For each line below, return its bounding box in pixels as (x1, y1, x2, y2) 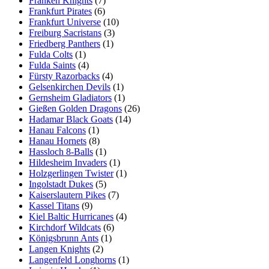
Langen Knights (29, 243, 90, 254)
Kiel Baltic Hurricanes (29, 211, 113, 222)
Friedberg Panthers (29, 38, 100, 49)
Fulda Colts (29, 49, 73, 59)
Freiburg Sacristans (29, 27, 101, 38)
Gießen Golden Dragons (29, 103, 122, 113)
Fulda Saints (29, 59, 76, 70)
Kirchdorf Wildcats (29, 222, 101, 232)
